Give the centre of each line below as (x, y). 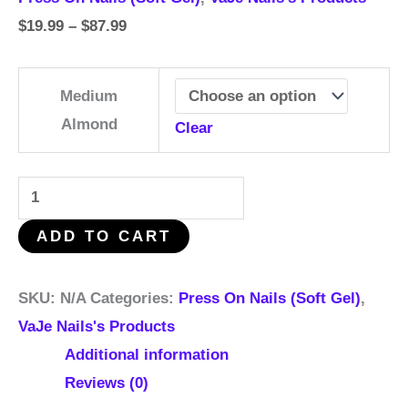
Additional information (147, 355)
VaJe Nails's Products (97, 327)
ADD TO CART (104, 237)
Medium (89, 97)
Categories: (134, 299)
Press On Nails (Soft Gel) (270, 299)
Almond (89, 125)
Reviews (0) (107, 383)
